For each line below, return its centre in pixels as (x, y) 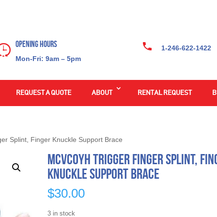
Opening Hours (36, 44)
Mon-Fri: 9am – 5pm (48, 58)
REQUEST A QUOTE (43, 93)
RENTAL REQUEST (164, 93)
